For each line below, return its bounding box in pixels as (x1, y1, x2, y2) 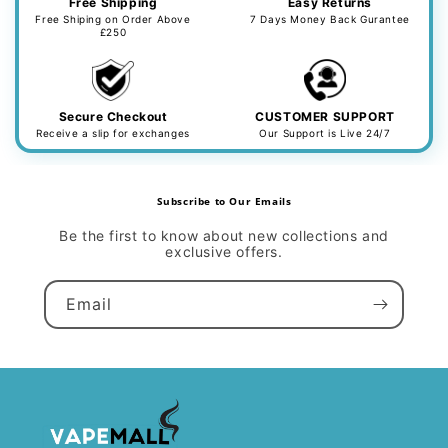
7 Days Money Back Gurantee (250, 13, 410, 25)
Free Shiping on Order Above (35, 13, 191, 25)
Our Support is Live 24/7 (259, 127, 391, 139)
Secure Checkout (58, 109, 168, 124)
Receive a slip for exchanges (36, 127, 190, 139)
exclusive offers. (165, 243, 283, 260)
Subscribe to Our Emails (156, 194, 292, 208)
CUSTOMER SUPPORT (255, 109, 395, 124)
